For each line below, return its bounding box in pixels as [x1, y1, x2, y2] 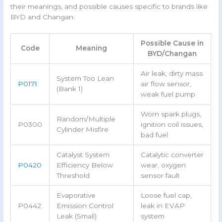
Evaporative [56, 191, 96, 200]
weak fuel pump [140, 90, 195, 99]
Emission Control [56, 202, 113, 210]
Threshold [56, 171, 90, 180]
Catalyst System [56, 151, 110, 159]
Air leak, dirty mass [140, 69, 203, 78]
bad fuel [140, 131, 168, 139]
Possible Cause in [141, 39, 204, 48]
